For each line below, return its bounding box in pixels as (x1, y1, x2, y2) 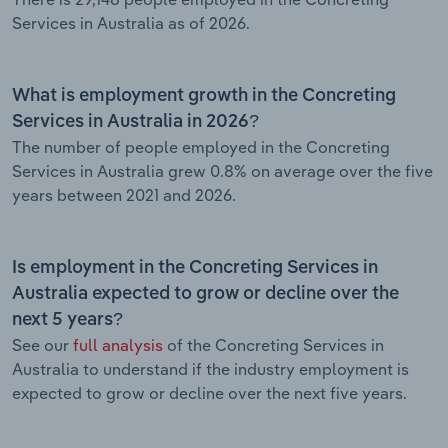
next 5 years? (12, 310, 123, 329)
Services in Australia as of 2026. (12, 12, 250, 33)
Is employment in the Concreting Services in (12, 258, 378, 277)
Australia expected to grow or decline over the (12, 284, 399, 303)
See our (12, 334, 73, 355)
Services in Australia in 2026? (12, 112, 259, 131)
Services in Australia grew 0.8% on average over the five (12, 160, 433, 181)
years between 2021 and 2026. (12, 184, 236, 205)
